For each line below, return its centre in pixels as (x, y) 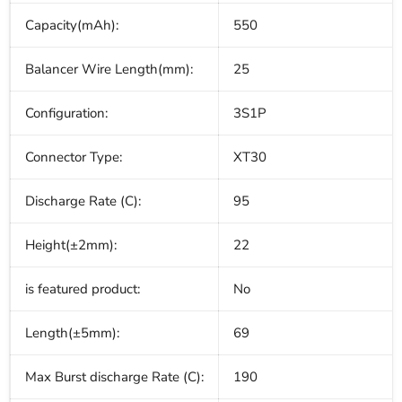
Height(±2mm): (71, 245)
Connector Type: (74, 157)
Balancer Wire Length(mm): (109, 70)
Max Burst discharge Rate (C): (114, 377)
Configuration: (66, 114)
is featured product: (83, 289)
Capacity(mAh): (72, 26)
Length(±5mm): (72, 333)
